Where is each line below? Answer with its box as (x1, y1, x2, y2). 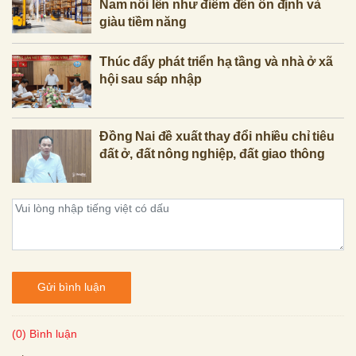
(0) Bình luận (12, 327, 77, 340)
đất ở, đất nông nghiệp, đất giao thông (99, 146, 325, 161)
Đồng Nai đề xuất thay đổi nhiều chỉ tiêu (99, 129, 335, 143)
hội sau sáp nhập (99, 72, 202, 86)
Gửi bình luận (37, 281, 106, 294)
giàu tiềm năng (99, 14, 187, 29)
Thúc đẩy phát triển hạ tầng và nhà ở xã (99, 54, 333, 68)
